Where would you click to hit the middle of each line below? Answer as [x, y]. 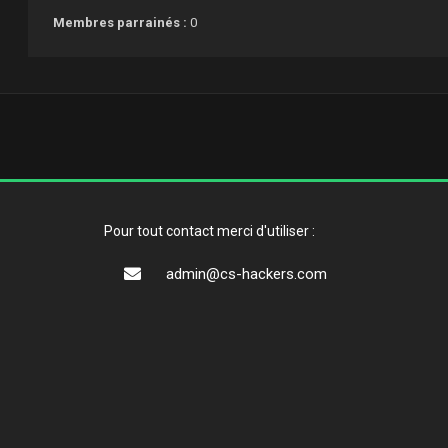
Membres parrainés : [122, 23]
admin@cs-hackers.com [246, 273]
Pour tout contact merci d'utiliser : [209, 231]
